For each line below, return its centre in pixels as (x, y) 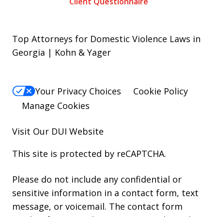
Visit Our (32, 132)
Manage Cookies (56, 106)
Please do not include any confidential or (97, 179)
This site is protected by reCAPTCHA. (89, 154)
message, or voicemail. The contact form (97, 207)
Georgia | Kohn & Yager (62, 53)
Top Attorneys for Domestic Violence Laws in (106, 39)
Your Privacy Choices (78, 91)
